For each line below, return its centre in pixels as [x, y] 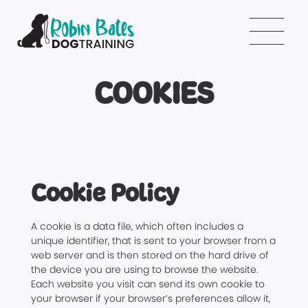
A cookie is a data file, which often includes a [137, 226]
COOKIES [154, 94]
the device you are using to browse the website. [144, 269]
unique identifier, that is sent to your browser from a [153, 241]
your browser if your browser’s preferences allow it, [150, 298]
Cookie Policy [104, 193]
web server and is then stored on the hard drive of [150, 255]
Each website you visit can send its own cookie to [147, 284]
